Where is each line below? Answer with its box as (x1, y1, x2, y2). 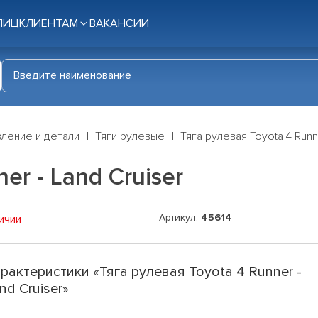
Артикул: (159, 212, 201, 224)
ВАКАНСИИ (89, 16, 149, 31)
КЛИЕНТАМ (19, 16, 78, 31)
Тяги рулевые (95, 129, 165, 144)
